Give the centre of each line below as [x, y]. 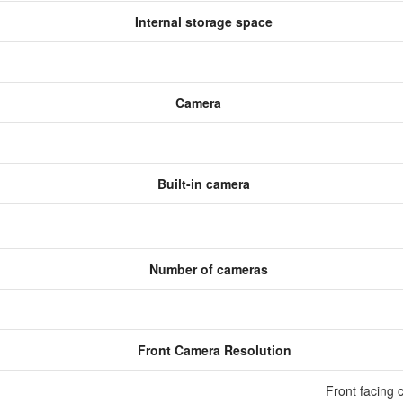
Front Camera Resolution [212, 350]
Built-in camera [201, 184]
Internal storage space [201, 22]
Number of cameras [207, 269]
